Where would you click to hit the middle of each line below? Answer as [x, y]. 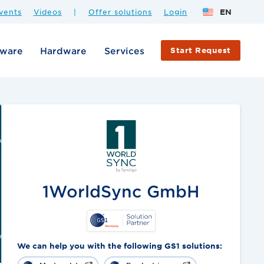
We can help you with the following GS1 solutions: [119, 245]
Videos [47, 11]
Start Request [201, 50]
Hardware [64, 50]
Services [124, 50]
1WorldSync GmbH [121, 191]
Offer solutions [120, 11]
